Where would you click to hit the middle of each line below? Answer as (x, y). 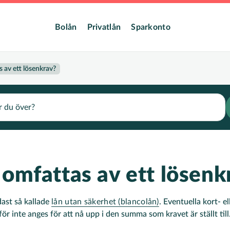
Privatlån (104, 27)
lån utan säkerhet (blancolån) (105, 202)
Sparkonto (151, 27)
